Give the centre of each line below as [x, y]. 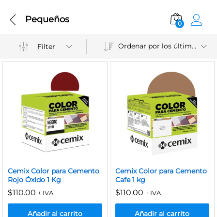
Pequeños [47, 19]
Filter [46, 46]
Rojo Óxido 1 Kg [34, 179]
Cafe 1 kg [130, 179]
